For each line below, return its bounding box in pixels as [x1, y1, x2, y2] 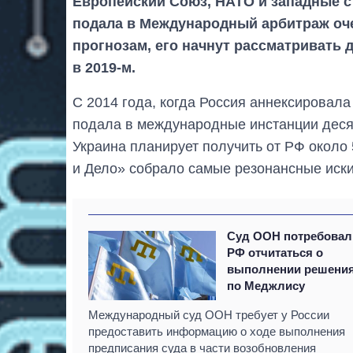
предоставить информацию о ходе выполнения [88, 324, 345, 338]
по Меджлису [227, 278, 306, 292]
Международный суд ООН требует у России [88, 307, 329, 321]
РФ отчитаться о [227, 245, 324, 259]
